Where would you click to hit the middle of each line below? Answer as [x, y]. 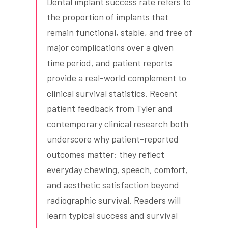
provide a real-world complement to [117, 78]
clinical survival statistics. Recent [112, 93]
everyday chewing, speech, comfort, [117, 170]
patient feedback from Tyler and [110, 109]
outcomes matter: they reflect [106, 154]
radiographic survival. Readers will [114, 200]
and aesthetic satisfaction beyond [113, 185]
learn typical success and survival [112, 216]
